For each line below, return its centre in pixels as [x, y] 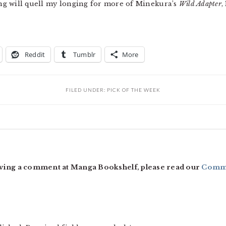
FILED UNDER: [86, 90]
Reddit [35, 54]
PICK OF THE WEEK [134, 90]
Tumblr [84, 54]
